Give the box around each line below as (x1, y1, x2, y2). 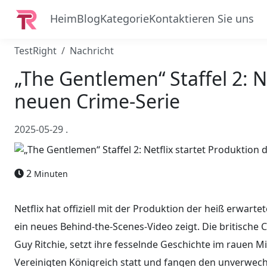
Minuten (34, 167, 68, 179)
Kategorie (100, 11, 149, 26)
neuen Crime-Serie (14, 88, 180, 114)
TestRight (14, 44, 57, 57)
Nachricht (70, 44, 114, 57)
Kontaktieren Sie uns (149, 11, 254, 26)
